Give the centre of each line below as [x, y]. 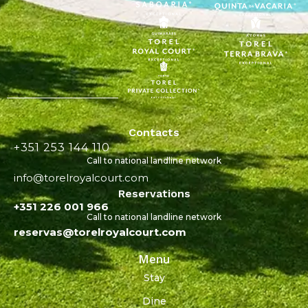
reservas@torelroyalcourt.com [100, 232]
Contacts [154, 132]
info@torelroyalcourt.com [81, 177]
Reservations [154, 193]
